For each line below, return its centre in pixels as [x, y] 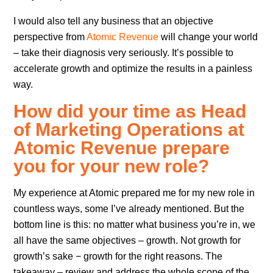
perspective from [50, 37]
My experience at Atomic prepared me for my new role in [134, 193]
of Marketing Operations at [129, 129]
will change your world [208, 37]
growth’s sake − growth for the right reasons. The [118, 256]
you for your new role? [112, 166]
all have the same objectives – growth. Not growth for [127, 240]
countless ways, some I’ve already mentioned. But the [129, 208]
